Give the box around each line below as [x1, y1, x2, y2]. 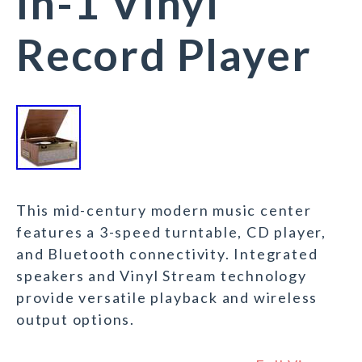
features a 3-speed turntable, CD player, [16, 223, 326, 242]
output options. [16, 310, 136, 329]
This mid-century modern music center [16, 201, 312, 220]
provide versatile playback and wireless [16, 288, 318, 307]
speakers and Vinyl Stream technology [16, 267, 307, 285]
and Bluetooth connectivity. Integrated [16, 245, 318, 263]
